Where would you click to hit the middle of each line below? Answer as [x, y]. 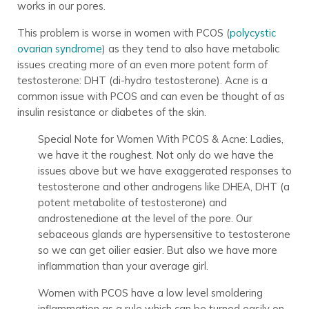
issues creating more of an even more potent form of [142, 65]
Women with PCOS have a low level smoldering [150, 293]
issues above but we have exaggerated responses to [165, 171]
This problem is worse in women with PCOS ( [123, 33]
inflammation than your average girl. [123, 266]
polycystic [252, 33]
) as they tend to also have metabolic [190, 49]
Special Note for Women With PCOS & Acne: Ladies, [160, 139]
